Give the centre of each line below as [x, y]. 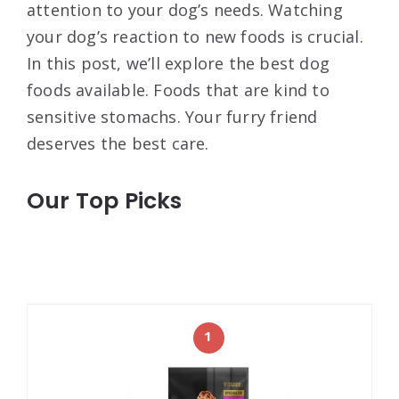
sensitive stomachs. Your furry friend [172, 117]
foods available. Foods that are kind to [178, 90]
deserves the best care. [118, 144]
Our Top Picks [105, 201]
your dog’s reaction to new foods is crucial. [195, 37]
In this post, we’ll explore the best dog [179, 64]
